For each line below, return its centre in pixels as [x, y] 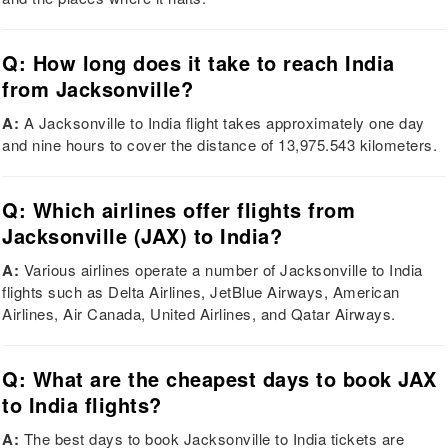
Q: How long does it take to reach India [198, 63]
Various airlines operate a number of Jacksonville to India [221, 270]
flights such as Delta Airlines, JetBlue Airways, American [201, 292]
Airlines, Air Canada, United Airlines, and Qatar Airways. [199, 314]
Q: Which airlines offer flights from [179, 210]
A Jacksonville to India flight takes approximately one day [222, 123]
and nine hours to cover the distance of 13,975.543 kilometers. [220, 145]
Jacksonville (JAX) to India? [142, 236]
